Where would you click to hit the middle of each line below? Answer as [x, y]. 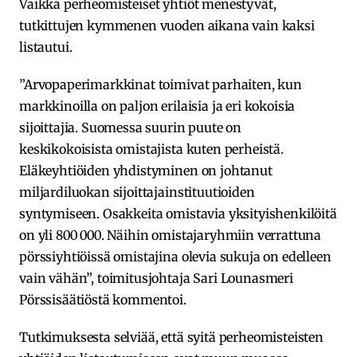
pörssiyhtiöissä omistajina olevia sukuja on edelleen [175, 256]
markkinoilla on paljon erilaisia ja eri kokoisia [157, 106]
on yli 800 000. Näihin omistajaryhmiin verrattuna [171, 235]
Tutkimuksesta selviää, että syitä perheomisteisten [171, 337]
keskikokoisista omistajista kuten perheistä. [151, 149]
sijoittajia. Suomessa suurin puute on [131, 127]
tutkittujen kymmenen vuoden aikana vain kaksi [167, 25]
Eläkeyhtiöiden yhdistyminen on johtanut [146, 170]
